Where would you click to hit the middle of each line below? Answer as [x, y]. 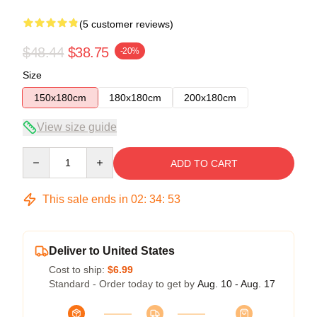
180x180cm [135, 97]
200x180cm [210, 97]
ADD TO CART [204, 163]
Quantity [41, 153]
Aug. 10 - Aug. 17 [236, 283]
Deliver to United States [112, 250]
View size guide [77, 127]
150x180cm [60, 97]
